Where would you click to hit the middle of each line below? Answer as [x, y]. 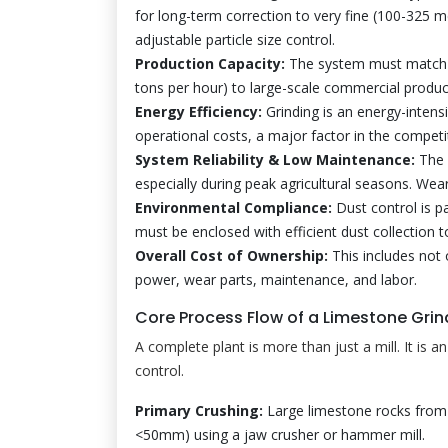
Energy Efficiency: [198, 111]
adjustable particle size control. [235, 39]
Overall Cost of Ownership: [231, 255]
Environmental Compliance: [233, 207]
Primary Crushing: [199, 410]
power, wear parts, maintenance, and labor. [276, 279]
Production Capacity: [210, 63]
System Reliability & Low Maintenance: [275, 159]
